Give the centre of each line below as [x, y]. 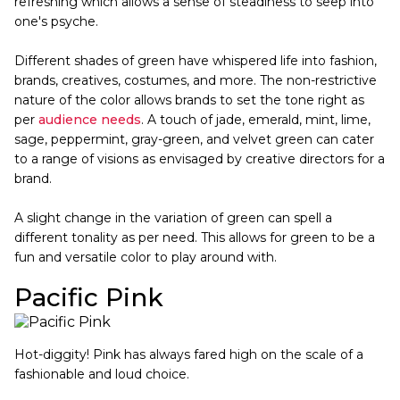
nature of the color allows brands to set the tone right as [189, 100]
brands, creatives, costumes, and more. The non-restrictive [196, 80]
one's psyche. [56, 21]
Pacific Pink [89, 297]
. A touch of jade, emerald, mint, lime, [256, 119]
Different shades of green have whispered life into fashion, [196, 60]
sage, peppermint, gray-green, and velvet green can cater [194, 139]
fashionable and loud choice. [102, 374]
